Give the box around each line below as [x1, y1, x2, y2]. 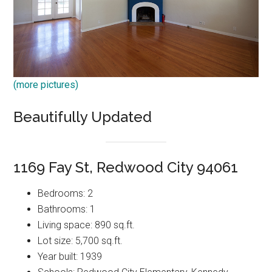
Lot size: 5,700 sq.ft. [38, 234, 123, 246]
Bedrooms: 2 [38, 187, 93, 199]
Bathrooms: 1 [38, 203, 96, 215]
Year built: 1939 [38, 250, 103, 262]
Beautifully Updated [13, 107, 152, 126]
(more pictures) [13, 78, 79, 90]
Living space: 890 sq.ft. [38, 219, 135, 231]
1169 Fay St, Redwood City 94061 [13, 158, 239, 176]
